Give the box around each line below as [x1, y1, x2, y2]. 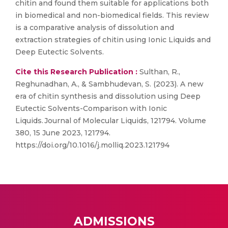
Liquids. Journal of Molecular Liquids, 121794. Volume [15, 116, 206, 125]
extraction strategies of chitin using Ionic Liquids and [15, 35, 211, 44]
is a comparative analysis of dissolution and [15, 23, 174, 32]
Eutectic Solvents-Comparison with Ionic [15, 104, 167, 113]
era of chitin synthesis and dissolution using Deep [15, 92, 201, 101]
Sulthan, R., [137, 67, 180, 76]
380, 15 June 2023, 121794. [15, 128, 110, 137]
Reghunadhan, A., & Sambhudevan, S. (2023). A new [15, 79, 204, 89]
